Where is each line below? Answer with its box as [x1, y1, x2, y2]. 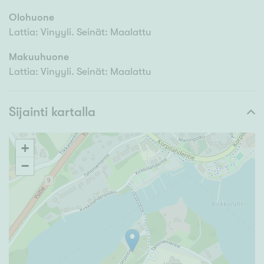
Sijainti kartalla [9, 104, 95, 120]
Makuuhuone [9, 51, 69, 63]
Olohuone [9, 12, 54, 24]
